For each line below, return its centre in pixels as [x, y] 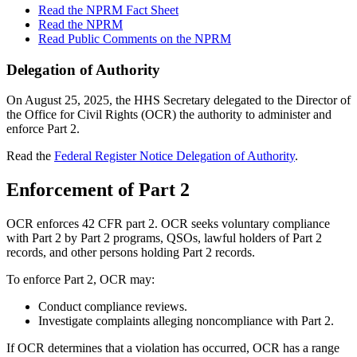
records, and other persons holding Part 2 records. [132, 253]
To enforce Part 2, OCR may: [80, 280]
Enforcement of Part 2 [98, 190]
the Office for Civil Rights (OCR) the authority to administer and [169, 115]
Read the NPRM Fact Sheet [108, 10]
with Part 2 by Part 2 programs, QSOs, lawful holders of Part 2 [164, 238]
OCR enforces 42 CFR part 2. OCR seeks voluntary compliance [168, 224]
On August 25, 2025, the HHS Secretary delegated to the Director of [178, 100]
